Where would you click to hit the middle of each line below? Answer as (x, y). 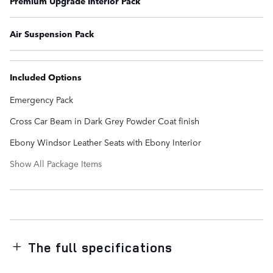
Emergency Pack (41, 100)
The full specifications (101, 248)
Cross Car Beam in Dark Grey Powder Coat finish (105, 121)
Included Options (46, 77)
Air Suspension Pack (52, 34)
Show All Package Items (56, 164)
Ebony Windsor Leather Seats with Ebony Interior (105, 142)
